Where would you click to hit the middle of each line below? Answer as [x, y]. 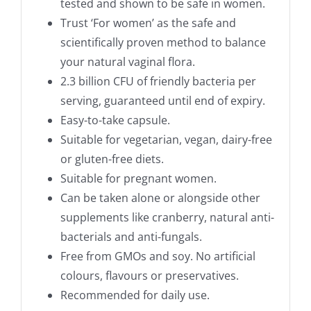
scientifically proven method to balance [163, 42]
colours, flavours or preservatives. [149, 275]
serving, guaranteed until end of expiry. [162, 100]
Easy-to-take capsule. [115, 120]
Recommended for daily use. [135, 295]
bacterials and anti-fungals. [131, 236]
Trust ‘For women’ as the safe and [148, 23]
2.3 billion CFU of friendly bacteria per [158, 81]
